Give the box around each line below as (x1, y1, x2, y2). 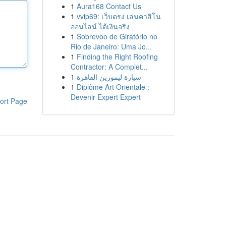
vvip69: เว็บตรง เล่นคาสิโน (76, 11, 161, 21)
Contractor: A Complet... (70, 62, 148, 72)
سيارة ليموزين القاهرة (76, 72, 141, 82)
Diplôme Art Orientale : (76, 82, 149, 92)
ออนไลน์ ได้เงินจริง (70, 21, 130, 31)
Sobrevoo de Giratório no (76, 31, 157, 41)
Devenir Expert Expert (70, 92, 141, 102)
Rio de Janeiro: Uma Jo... (70, 41, 152, 51)
